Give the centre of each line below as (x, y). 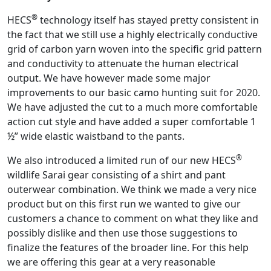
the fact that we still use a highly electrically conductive (132, 35)
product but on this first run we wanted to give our (124, 204)
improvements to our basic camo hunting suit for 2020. (134, 93)
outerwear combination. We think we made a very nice (132, 190)
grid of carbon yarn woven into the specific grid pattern (135, 49)
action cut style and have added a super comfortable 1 (132, 122)
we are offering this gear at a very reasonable (111, 262)
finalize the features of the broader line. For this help (128, 248)
